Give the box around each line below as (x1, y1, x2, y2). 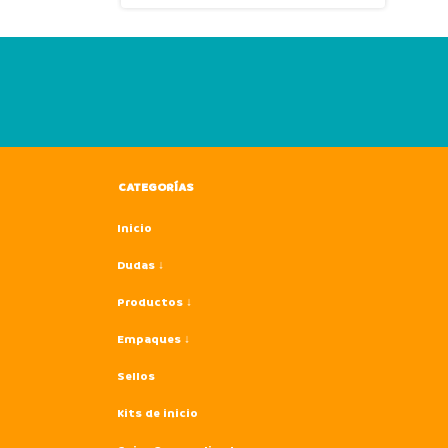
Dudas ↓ (117, 257, 164, 274)
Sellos (117, 368, 155, 385)
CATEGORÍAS (118, 179, 194, 196)
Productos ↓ (117, 294, 192, 311)
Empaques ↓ (117, 331, 190, 348)
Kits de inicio (117, 405, 198, 422)
